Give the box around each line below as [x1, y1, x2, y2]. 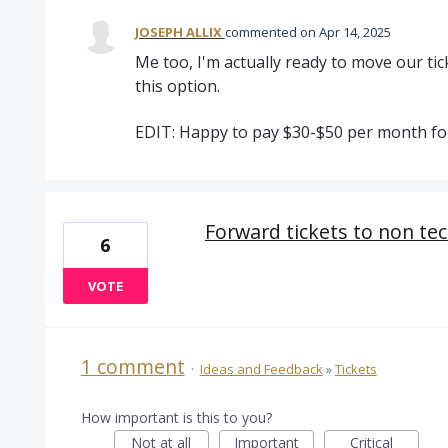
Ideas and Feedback [199, 360, 323, 379]
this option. [134, 75, 220, 97]
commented [224, 23, 300, 41]
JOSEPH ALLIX [134, 23, 222, 41]
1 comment [80, 353, 185, 381]
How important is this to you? [80, 408, 272, 428]
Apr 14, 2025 [318, 23, 391, 41]
